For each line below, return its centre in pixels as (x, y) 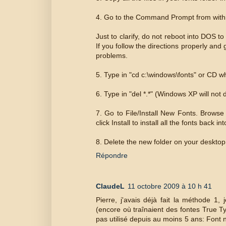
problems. (112, 56)
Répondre (112, 156)
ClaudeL (110, 186)
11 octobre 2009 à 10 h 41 (170, 186)
